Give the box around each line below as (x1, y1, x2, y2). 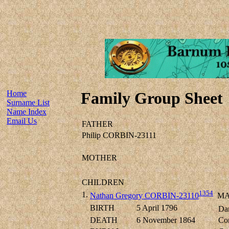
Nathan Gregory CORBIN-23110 (90, 191, 199, 200)
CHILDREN (82, 178, 124, 187)
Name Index (7, 107, 47, 116)
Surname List (7, 98, 50, 107)
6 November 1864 (136, 216, 195, 225)
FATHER (82, 120, 113, 129)
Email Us (7, 117, 37, 125)
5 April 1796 (136, 203, 177, 213)
